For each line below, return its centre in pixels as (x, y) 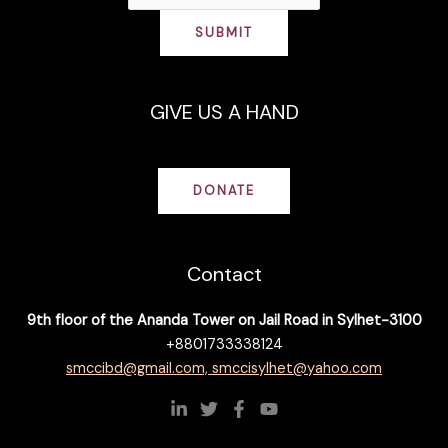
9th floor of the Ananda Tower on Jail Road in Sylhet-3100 (224, 321)
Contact (224, 274)
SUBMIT (224, 33)
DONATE (224, 190)
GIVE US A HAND (224, 111)
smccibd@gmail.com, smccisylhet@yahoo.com (224, 369)
